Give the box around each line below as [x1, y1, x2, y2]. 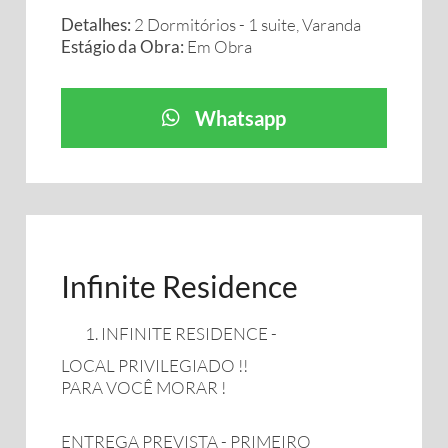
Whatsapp [195, 106, 286, 130]
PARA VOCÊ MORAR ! [61, 377, 226, 398]
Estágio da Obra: [61, 36, 184, 57]
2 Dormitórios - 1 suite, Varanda [134, 14, 361, 35]
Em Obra [184, 36, 252, 57]
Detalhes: [61, 14, 134, 35]
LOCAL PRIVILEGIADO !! [61, 355, 248, 376]
